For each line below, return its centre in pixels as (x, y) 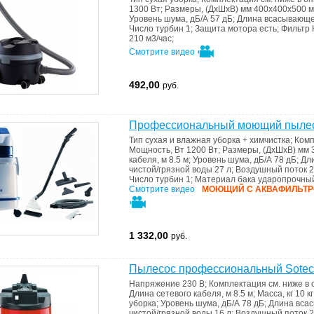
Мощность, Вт (158, 150)
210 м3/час (150, 39)
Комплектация (239, 284)
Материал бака (226, 179)
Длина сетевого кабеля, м (181, 294)
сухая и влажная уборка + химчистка (218, 140)
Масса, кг (276, 294)
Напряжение (156, 284)
